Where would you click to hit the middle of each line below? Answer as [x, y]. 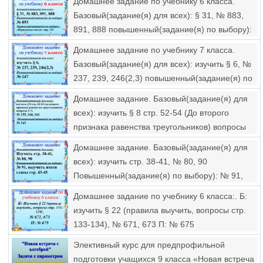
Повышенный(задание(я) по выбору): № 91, [158, 176]
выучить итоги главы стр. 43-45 [133, 190]
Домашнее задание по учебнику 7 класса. [154, 50]
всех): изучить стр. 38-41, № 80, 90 [140, 161]
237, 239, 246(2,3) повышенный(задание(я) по [163, 78]
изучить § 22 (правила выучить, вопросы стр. [160, 210]
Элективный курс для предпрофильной [149, 245]
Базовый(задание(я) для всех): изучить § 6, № [162, 64]
